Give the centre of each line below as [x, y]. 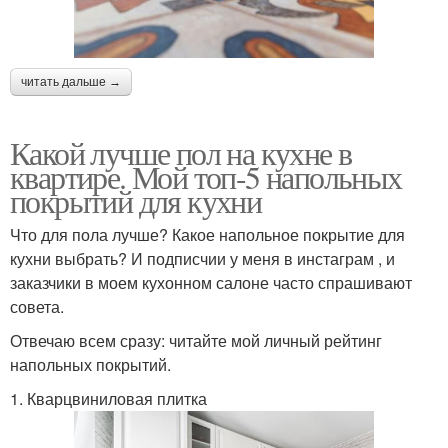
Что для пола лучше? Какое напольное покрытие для [207, 235]
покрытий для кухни [136, 201]
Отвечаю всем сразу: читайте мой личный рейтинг [196, 341]
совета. [37, 307]
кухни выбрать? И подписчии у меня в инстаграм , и [202, 259]
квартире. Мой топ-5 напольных [206, 177]
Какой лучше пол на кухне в [181, 153]
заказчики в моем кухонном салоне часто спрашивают [211, 283]
